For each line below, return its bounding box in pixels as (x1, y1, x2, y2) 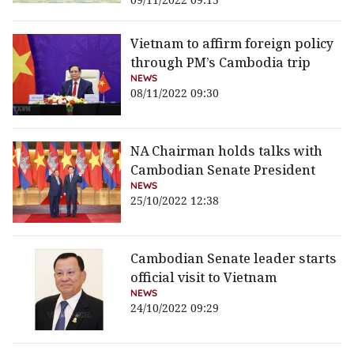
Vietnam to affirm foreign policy (130, 35, 334, 53)
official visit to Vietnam (130, 269, 277, 287)
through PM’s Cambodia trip (130, 54, 311, 72)
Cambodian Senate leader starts (130, 250, 337, 268)
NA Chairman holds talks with (130, 142, 323, 160)
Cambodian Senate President (130, 161, 316, 179)
